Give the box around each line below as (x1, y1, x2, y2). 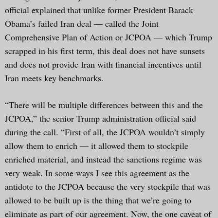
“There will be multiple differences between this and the (5, 98, 203, 110)
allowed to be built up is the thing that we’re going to (5, 194, 191, 206)
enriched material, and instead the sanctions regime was (5, 153, 202, 165)
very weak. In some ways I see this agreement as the (5, 166, 189, 179)
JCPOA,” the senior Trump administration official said (5, 112, 196, 124)
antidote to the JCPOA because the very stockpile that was (5, 180, 211, 192)
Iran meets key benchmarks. (5, 72, 104, 84)
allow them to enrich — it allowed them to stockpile (5, 139, 188, 151)
